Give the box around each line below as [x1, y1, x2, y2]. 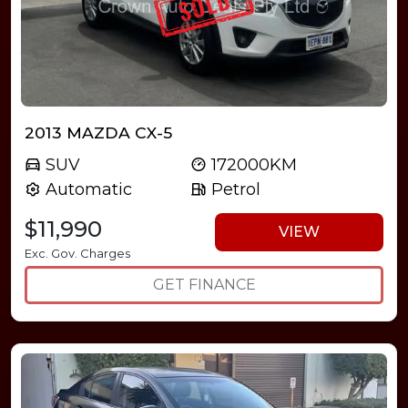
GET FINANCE [152, 275, 256, 293]
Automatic [41, 178, 132, 199]
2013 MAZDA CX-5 [25, 122, 172, 142]
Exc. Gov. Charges [25, 245, 130, 260]
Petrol [207, 178, 261, 199]
